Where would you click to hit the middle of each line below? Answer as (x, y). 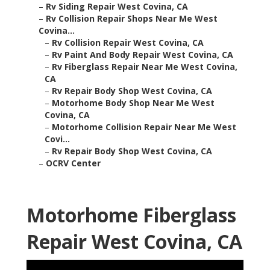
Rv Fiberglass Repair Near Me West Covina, (145, 67)
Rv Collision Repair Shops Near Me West (132, 19)
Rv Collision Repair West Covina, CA (128, 43)
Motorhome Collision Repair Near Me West (144, 127)
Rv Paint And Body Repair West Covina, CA (143, 55)
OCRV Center (73, 163)
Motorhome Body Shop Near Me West (133, 103)
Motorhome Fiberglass (131, 215)
